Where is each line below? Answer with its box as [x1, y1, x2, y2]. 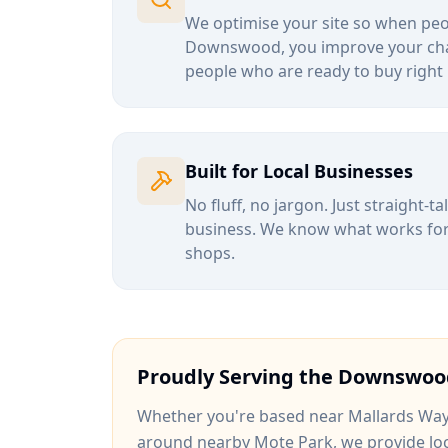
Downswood [185, 36, 281, 58]
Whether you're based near [137, 405, 348, 427]
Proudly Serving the [137, 363, 338, 390]
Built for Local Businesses [185, 159, 413, 183]
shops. [185, 242, 235, 264]
